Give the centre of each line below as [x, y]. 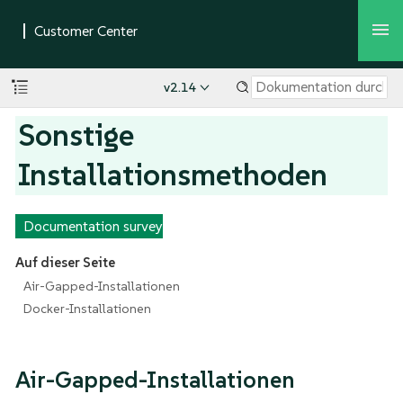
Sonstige [76, 135]
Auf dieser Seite [65, 263]
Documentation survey [93, 226]
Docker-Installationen [87, 309]
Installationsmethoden [173, 175]
